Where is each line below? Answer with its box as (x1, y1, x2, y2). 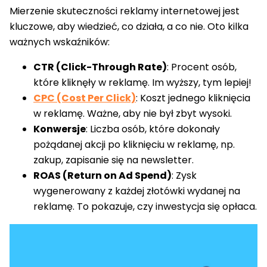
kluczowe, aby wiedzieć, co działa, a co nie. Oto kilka (10, 20, 249, 34)
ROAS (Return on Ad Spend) (33, 169, 172, 183)
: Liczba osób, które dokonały (86, 122, 220, 136)
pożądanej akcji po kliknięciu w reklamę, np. (33, 138, 235, 152)
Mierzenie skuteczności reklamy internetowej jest (10, 4, 240, 18)
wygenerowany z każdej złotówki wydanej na (33, 184, 240, 198)
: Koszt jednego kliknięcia (136, 91, 250, 105)
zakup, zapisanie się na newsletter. (33, 153, 194, 167)
